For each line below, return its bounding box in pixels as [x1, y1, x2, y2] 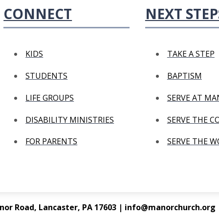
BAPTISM [167, 70, 202, 82]
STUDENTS [25, 70, 68, 82]
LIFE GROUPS [25, 92, 74, 103]
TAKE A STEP [167, 48, 215, 60]
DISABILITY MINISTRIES [25, 114, 114, 125]
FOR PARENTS [25, 136, 78, 147]
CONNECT [3, 4, 72, 23]
